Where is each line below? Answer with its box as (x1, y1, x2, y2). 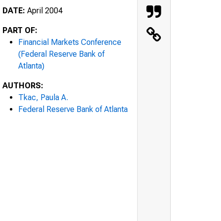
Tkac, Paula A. (18, 92, 68, 102)
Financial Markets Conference (18, 37, 121, 47)
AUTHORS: (2, 80, 43, 90)
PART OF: (2, 25, 37, 35)
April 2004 (25, 5, 63, 15)
